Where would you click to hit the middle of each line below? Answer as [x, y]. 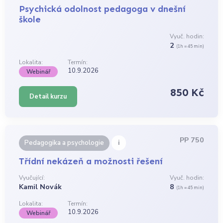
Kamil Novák [41, 187]
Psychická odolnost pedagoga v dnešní [103, 9]
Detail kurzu [48, 97]
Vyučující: [32, 177]
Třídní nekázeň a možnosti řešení [91, 161]
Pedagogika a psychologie [64, 143]
